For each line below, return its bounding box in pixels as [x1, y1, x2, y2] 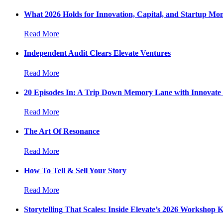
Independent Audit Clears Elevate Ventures [24, 49, 171, 58]
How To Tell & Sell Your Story [24, 166, 126, 175]
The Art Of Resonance [24, 127, 100, 136]
